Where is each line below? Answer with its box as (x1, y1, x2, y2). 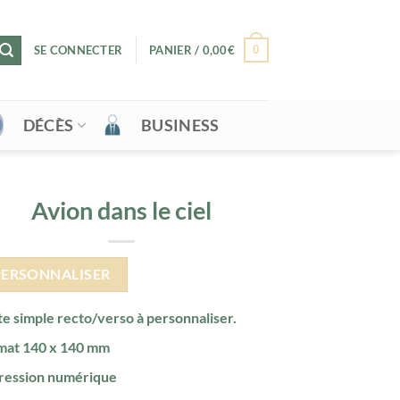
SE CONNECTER (34, 43, 123, 57)
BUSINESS (140, 115, 220, 135)
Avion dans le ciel (31, 196, 212, 225)
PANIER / (149, 43, 203, 57)
